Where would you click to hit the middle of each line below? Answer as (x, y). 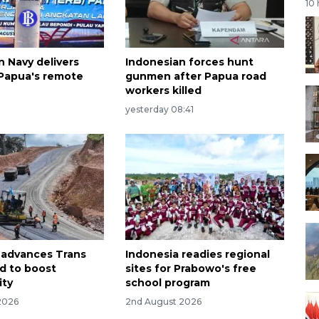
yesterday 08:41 (159, 109)
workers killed (163, 91)
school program (167, 282)
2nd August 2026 (163, 301)
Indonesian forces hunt (189, 62)
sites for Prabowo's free (190, 268)
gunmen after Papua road (195, 77)
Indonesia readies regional (197, 254)
